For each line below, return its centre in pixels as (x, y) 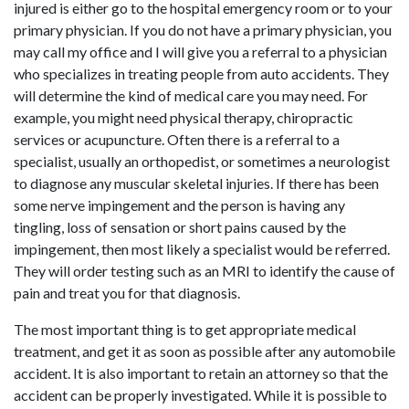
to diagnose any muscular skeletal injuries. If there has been (196, 183)
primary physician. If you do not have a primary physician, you (203, 30)
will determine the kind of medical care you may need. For (191, 95)
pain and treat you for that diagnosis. (127, 293)
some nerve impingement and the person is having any (179, 205)
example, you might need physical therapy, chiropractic (184, 117)
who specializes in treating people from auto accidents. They (201, 73)
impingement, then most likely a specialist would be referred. (202, 249)
